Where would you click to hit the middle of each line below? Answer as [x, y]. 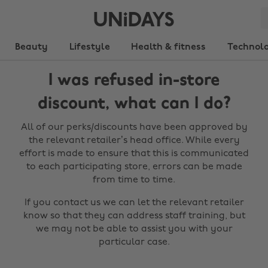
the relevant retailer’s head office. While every [134, 141]
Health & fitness [169, 47]
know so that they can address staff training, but [134, 216]
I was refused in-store [134, 81]
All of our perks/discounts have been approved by [134, 127]
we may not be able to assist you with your [134, 229]
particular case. [134, 242]
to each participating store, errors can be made [134, 167]
